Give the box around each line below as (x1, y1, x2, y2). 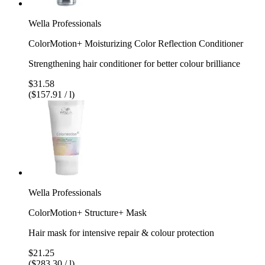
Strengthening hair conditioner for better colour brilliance (28, 58, 240, 69)
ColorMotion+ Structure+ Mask (28, 207, 147, 218)
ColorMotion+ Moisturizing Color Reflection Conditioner (28, 38, 243, 49)
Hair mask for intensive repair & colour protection (28, 227, 214, 238)
